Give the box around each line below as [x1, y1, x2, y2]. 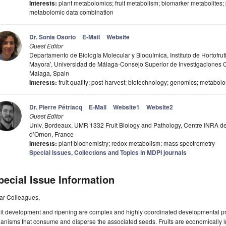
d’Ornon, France [29, 130, 74, 139]
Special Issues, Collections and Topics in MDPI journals [29, 148, 187, 157]
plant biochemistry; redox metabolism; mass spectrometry [57, 139, 215, 148]
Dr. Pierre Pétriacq [29, 102, 82, 112]
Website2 [146, 102, 173, 112]
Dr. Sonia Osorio [29, 32, 76, 42]
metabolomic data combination [29, 8, 114, 17]
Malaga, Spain [29, 69, 69, 78]
